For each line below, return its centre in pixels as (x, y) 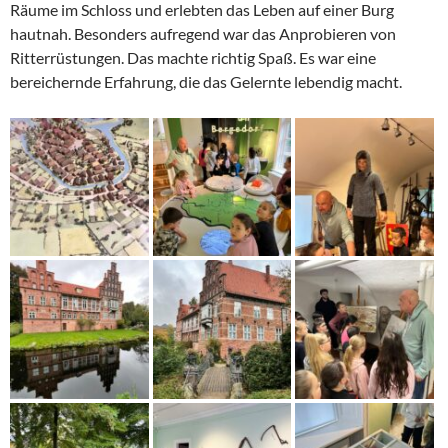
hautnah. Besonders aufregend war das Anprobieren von (203, 33)
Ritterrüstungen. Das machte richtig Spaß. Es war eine (193, 57)
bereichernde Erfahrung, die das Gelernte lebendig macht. (206, 81)
